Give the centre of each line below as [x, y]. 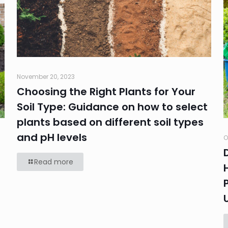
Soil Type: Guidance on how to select [112, 107]
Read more [53, 162]
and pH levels [52, 137]
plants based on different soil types [110, 122]
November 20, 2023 [46, 76]
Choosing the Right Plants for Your [106, 91]
